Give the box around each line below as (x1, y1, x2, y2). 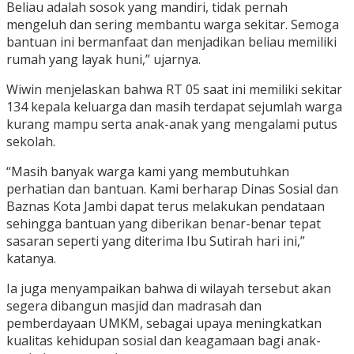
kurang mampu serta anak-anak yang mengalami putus (6, 115, 337, 134)
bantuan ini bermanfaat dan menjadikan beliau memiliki (6, 33, 337, 51)
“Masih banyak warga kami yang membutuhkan (6, 163, 289, 181)
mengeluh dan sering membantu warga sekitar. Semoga (6, 16, 339, 34)
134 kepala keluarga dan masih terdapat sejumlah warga (6, 98, 342, 116)
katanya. (6, 250, 56, 268)
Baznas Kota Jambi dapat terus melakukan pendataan (6, 198, 325, 216)
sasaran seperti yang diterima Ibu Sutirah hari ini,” (6, 232, 305, 250)
